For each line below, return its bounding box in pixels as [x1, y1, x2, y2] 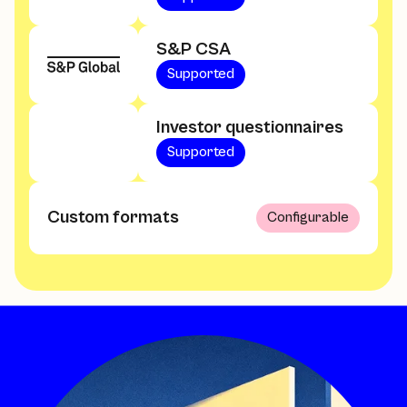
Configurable [267, 209, 349, 226]
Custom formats [47, 206, 179, 228]
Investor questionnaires [156, 116, 343, 138]
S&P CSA [156, 38, 231, 60]
